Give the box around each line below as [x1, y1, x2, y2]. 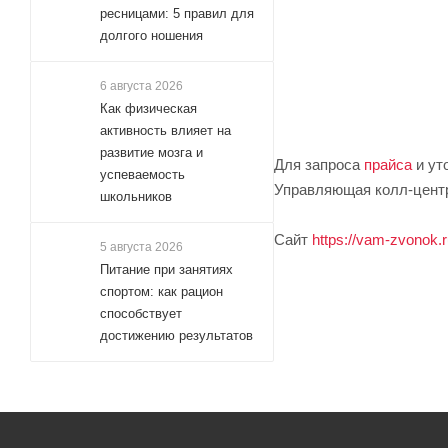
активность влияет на [100, 123, 231, 138]
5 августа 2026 [100, 240, 183, 254]
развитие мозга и [100, 145, 203, 160]
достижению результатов [100, 328, 253, 343]
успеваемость [100, 167, 185, 182]
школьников [100, 189, 172, 204]
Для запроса [274, 155, 364, 173]
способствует [100, 306, 182, 321]
